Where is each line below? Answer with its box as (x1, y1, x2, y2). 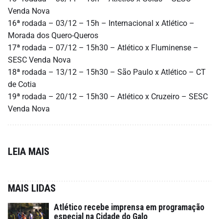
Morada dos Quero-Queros (8, 30, 98, 40)
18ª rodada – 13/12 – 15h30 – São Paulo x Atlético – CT (8, 67, 206, 77)
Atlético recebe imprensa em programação (54, 202, 204, 212)
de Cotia (8, 79, 36, 89)
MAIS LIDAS (8, 182, 56, 194)
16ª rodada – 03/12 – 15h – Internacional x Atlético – (8, 18, 195, 28)
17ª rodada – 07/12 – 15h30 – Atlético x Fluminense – (8, 43, 198, 52)
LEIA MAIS (8, 145, 49, 157)
